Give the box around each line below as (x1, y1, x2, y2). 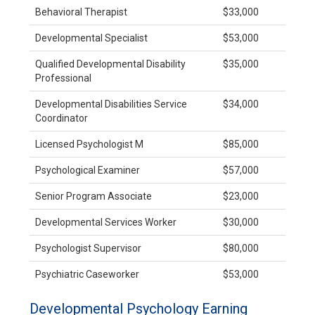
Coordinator (35, 112, 88, 124)
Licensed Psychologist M (35, 139, 143, 150)
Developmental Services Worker (35, 217, 176, 229)
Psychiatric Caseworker (35, 269, 139, 281)
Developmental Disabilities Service (35, 98, 187, 110)
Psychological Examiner (35, 165, 140, 176)
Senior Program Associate (35, 191, 152, 202)
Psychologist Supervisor (35, 243, 141, 255)
